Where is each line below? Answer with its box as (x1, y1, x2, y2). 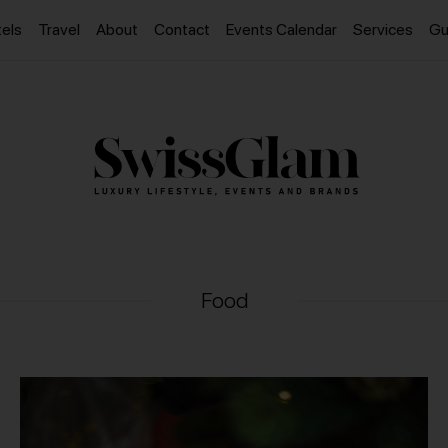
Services (353, 20, 413, 39)
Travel (38, 20, 80, 39)
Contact (154, 20, 210, 39)
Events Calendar (226, 20, 337, 39)
